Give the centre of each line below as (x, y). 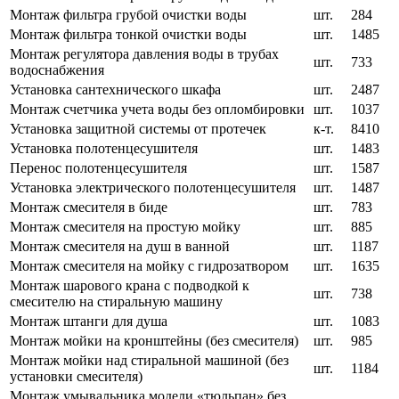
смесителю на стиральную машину (116, 302)
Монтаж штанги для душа (89, 322)
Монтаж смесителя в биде (89, 208)
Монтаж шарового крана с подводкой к (130, 286)
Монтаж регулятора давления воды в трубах (144, 54)
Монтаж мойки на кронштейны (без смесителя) (154, 341)
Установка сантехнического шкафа (115, 90)
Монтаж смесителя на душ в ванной (120, 247)
